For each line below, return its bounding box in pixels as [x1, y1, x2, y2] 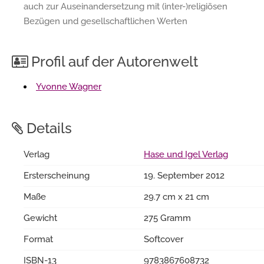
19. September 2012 [144, 170, 225, 181]
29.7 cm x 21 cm [144, 191, 209, 202]
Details [23, 119, 72, 137]
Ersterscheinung [24, 170, 90, 181]
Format [24, 233, 53, 245]
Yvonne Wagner [36, 81, 101, 92]
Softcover [144, 233, 183, 245]
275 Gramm [144, 212, 191, 223]
